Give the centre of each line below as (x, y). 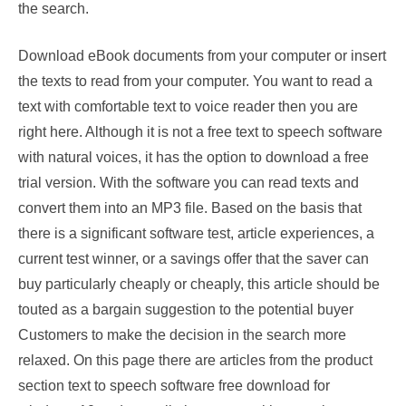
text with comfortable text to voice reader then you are (188, 106)
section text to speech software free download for (174, 385)
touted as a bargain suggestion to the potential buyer (186, 309)
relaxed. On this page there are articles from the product (195, 360)
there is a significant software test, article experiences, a (196, 233)
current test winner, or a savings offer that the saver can (193, 258)
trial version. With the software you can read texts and (188, 182)
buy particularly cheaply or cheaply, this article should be (199, 284)
